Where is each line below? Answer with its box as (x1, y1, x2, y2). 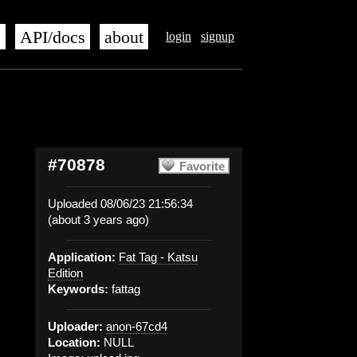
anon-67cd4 (106, 320, 167, 333)
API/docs (20, 28, 85, 47)
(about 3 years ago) (48, 213, 149, 226)
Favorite (179, 159, 225, 173)
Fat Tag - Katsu (119, 250, 198, 264)
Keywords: (48, 282, 108, 296)
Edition (48, 266, 83, 280)
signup (201, 29, 234, 43)
